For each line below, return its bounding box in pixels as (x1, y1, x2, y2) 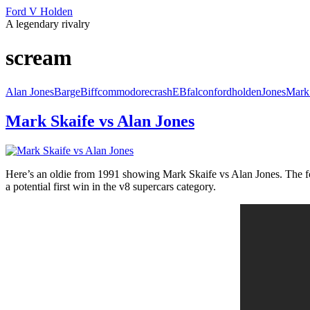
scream (6, 45, 72, 71)
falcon (187, 85, 214, 98)
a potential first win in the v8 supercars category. (6, 180, 216, 192)
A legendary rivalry (6, 18, 90, 30)
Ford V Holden (6, 6, 73, 17)
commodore (98, 85, 149, 98)
